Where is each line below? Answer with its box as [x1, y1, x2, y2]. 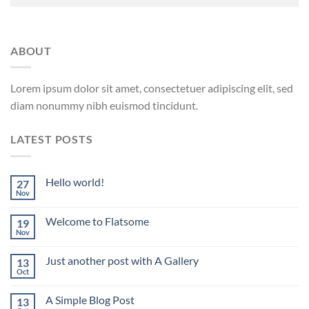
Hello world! [46, 175, 104, 188]
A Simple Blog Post [46, 292, 134, 306]
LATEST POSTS [10, 132, 93, 146]
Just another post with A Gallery [46, 253, 199, 267]
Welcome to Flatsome [46, 214, 149, 228]
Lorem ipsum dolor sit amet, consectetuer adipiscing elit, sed [10, 81, 293, 95]
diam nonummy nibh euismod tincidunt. [10, 99, 198, 112]
